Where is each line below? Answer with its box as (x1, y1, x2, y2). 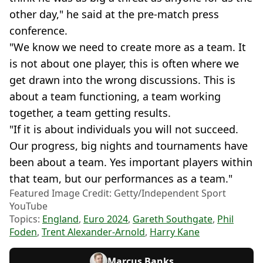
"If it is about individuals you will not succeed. (9, 122, 238, 136)
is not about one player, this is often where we (9, 56, 239, 70)
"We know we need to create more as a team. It (9, 39, 246, 54)
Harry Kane (150, 225, 200, 238)
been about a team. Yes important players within (9, 154, 252, 169)
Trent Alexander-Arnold (42, 225, 145, 238)
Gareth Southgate (133, 212, 213, 225)
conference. (9, 23, 68, 38)
